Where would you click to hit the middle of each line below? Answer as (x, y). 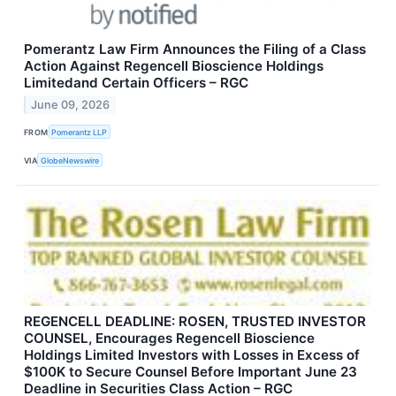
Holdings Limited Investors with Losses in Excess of (192, 355)
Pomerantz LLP (80, 132)
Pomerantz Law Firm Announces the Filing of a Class (195, 49)
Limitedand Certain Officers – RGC (136, 83)
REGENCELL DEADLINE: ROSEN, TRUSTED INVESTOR (195, 322)
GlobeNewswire (70, 160)
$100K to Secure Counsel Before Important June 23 (190, 372)
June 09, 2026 (71, 104)
